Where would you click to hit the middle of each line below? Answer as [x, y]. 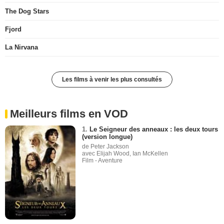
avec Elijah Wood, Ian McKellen [125, 153]
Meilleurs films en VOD [69, 113]
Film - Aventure [102, 160]
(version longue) [107, 136]
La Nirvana [21, 47]
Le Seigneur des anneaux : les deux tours [154, 129]
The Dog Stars [27, 11]
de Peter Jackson [106, 146]
